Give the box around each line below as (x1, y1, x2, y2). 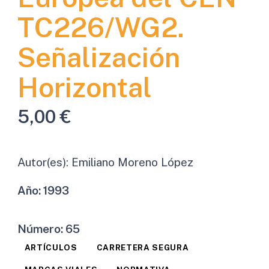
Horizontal (17, 71, 152, 103)
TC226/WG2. (17, 11, 184, 43)
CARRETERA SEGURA (96, 243, 189, 253)
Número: (17, 222, 65, 235)
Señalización (17, 41, 180, 73)
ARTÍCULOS (24, 243, 77, 253)
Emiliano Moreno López (71, 155, 193, 169)
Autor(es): (17, 155, 71, 169)
